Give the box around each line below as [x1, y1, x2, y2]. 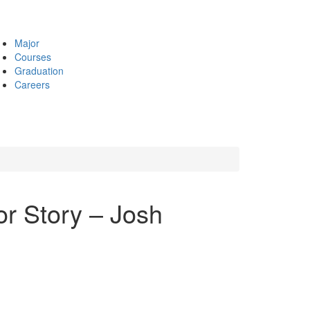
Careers [15, 77, 50, 91]
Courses [15, 50, 51, 64]
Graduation [15, 64, 64, 77]
